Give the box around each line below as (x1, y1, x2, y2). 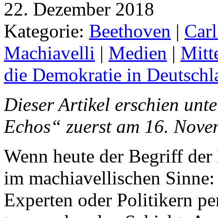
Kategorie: (4, 20, 89, 41)
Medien (109, 42, 167, 63)
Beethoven (89, 20, 171, 41)
